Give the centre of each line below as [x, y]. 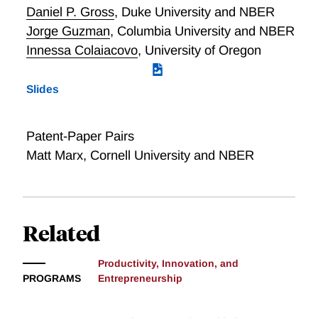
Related [61, 233]
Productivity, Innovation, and [168, 264]
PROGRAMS [52, 279]
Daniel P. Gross [70, 12]
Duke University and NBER [198, 12]
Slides [42, 89]
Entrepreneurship [140, 279]
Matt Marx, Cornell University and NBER [140, 155]
